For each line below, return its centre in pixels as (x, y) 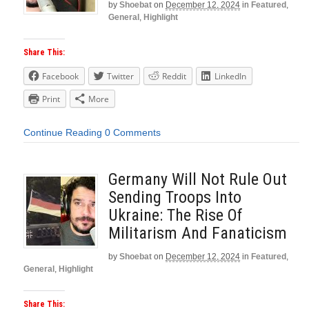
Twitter (120, 76)
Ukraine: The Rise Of (176, 216)
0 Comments (133, 133)
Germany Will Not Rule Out (198, 180)
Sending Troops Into (175, 198)
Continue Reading (63, 133)
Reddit (174, 76)
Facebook (60, 76)
